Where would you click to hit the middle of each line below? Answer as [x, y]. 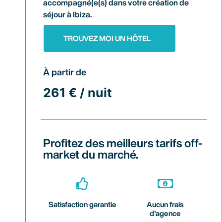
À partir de [65, 72]
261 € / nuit [78, 92]
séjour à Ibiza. [68, 14]
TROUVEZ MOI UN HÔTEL [107, 38]
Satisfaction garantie [82, 204]
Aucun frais [165, 204]
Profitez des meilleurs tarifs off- [123, 143]
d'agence [165, 213]
